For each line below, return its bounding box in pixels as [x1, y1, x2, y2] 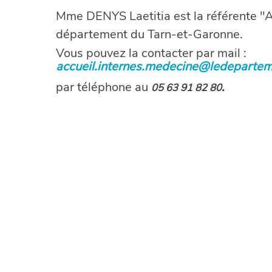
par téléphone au [56, 79, 151, 95]
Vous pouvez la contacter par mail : [56, 45, 246, 61]
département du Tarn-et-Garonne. [56, 26, 243, 42]
